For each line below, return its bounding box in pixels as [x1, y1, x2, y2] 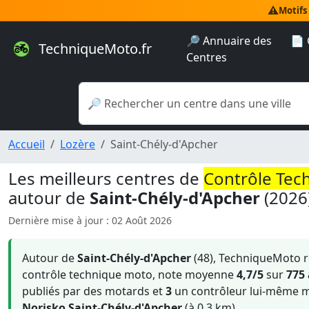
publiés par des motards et [22, 283, 166, 299]
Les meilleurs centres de [8, 167, 203, 190]
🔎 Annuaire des [186, 33, 272, 49]
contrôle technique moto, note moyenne [22, 267, 237, 282]
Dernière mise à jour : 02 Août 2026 [8, 214, 172, 227]
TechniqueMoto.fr [35, 39, 152, 59]
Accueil [8, 137, 45, 152]
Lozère [60, 137, 95, 152]
